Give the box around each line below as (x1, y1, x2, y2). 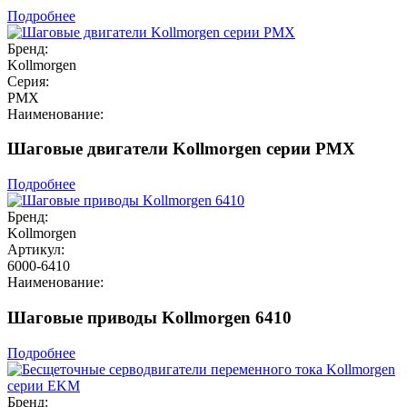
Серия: (7, 73, 49, 89)
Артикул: (7, 242, 65, 258)
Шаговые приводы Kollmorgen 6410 (7, 307, 292, 327)
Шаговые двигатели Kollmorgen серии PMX (7, 139, 355, 159)
